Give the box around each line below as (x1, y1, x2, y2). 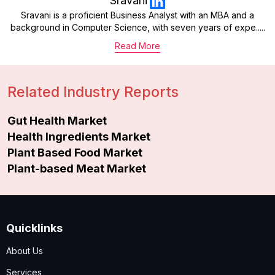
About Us (6, 246, 43, 257)
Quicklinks (6, 222, 63, 235)
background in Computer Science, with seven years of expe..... (10, 22, 265, 33)
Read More (115, 41, 160, 52)
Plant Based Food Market (7, 146, 142, 160)
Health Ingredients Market (7, 130, 150, 144)
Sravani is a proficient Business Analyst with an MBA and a (21, 10, 254, 21)
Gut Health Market (7, 114, 107, 128)
